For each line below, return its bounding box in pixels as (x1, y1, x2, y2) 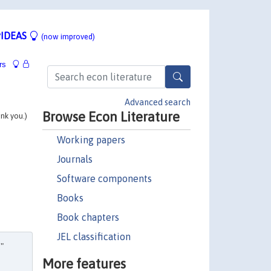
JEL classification (56, 230, 131, 242)
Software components (56, 172, 152, 184)
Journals (56, 153, 93, 165)
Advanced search (125, 97, 191, 107)
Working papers (56, 134, 125, 145)
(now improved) (41, 31, 95, 41)
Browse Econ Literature (42, 108, 180, 125)
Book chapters (56, 211, 119, 223)
